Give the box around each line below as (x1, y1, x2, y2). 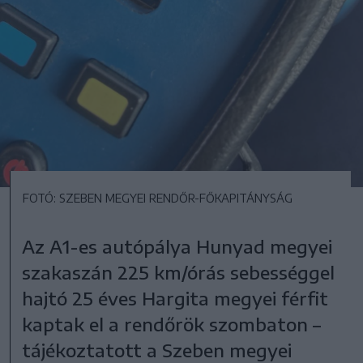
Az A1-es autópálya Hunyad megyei (22, 235, 333, 258)
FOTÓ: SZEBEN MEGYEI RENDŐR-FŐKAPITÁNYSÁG (23, 191, 293, 206)
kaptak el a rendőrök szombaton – (22, 313, 322, 336)
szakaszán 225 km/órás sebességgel (22, 261, 335, 284)
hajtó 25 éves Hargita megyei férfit (22, 287, 329, 310)
